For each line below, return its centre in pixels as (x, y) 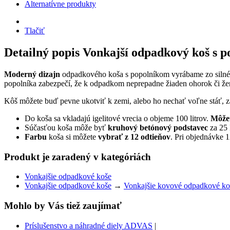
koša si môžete (72, 137)
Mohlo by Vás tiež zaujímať (63, 206)
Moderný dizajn (33, 74)
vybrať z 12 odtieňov (134, 137)
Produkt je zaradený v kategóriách (78, 157)
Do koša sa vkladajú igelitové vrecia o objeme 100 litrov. (118, 118)
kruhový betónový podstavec (158, 127)
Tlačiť (35, 31)
